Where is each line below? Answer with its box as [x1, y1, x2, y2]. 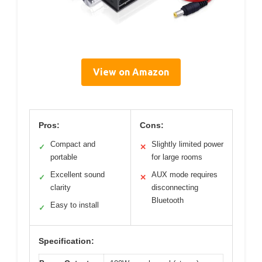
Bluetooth [151, 196, 184, 205]
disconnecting [151, 183, 198, 192]
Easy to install [50, 201, 99, 210]
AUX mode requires [151, 170, 218, 180]
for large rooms [151, 153, 202, 162]
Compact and [50, 140, 95, 149]
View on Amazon [93, 67, 169, 78]
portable [50, 153, 77, 162]
